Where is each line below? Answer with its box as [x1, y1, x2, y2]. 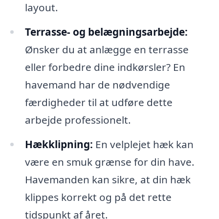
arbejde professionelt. [24, 113, 131, 127]
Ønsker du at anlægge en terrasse [24, 43, 189, 57]
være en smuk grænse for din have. [24, 155, 195, 169]
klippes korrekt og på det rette [24, 190, 172, 204]
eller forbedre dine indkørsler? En [24, 60, 185, 74]
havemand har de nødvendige [24, 78, 170, 92]
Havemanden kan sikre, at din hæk [24, 173, 191, 187]
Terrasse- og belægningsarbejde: [24, 25, 188, 39]
